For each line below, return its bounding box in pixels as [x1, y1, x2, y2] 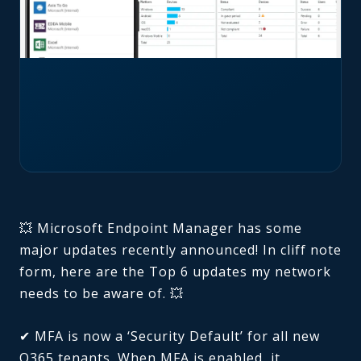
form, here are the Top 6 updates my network [19, 262, 331, 280]
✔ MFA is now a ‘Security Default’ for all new [19, 326, 320, 345]
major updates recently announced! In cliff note [19, 240, 342, 259]
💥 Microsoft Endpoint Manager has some [19, 218, 302, 237]
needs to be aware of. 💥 [19, 284, 184, 302]
